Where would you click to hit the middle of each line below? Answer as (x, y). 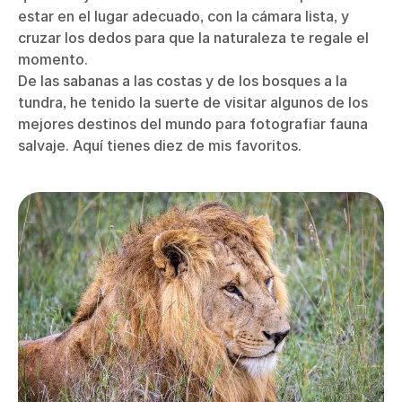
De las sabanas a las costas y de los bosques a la (183, 81)
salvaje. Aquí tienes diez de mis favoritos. (160, 145)
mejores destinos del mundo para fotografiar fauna (193, 124)
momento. (53, 59)
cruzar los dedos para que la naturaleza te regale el (193, 38)
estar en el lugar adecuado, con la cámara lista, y (184, 16)
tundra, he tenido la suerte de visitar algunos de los (193, 102)
